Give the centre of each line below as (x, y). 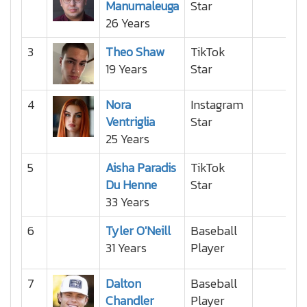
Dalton (123, 283)
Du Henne (131, 185)
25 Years (127, 139)
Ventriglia (130, 122)
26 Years (128, 23)
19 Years (126, 69)
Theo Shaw (135, 52)
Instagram (217, 105)
